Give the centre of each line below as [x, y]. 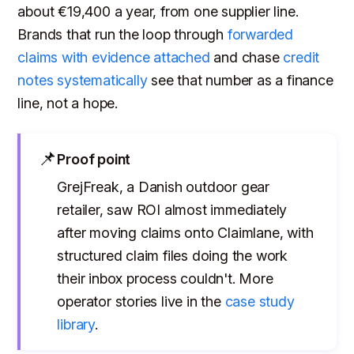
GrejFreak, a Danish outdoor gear [164, 186]
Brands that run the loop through [122, 34]
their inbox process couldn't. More [165, 278]
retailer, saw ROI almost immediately [172, 209]
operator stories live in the [141, 301]
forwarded [260, 34]
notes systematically [83, 80]
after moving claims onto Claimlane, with [185, 232]
